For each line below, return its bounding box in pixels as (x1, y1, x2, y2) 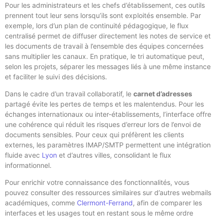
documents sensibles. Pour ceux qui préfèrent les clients (5, 130, 184, 139)
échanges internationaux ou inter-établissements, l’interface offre (5, 110, 211, 119)
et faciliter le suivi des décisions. (5, 72, 107, 81)
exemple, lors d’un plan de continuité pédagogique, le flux (5, 21, 189, 30)
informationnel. (5, 161, 52, 170)
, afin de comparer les (133, 199, 202, 207)
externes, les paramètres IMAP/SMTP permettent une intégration (5, 141, 211, 149)
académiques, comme (5, 199, 77, 207)
